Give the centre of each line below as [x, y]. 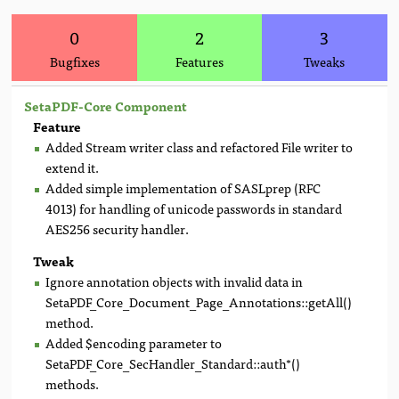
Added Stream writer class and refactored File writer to [199, 146]
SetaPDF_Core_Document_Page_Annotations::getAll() [199, 301]
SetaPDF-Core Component [106, 105]
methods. [73, 383]
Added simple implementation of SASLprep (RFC [183, 187]
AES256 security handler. [118, 228]
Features [199, 61]
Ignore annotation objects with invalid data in [175, 281]
